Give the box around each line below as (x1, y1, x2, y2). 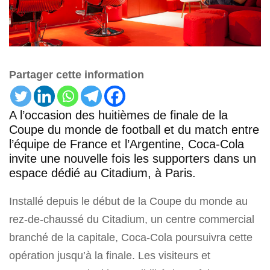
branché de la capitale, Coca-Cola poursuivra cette (9, 231, 253, 244)
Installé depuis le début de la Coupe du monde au (9, 195, 248, 208)
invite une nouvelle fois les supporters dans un (9, 152, 256, 166)
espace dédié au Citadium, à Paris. (9, 166, 196, 180)
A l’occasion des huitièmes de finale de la (9, 108, 228, 122)
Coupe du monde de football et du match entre (9, 123, 259, 137)
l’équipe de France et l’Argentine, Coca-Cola (9, 137, 244, 151)
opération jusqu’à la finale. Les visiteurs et (9, 250, 210, 262)
